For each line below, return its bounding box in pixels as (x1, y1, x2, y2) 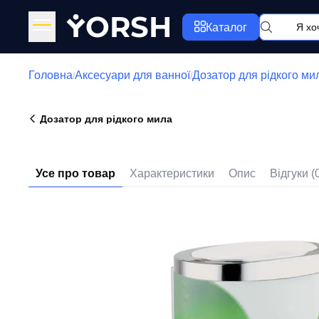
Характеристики (130, 167, 214, 179)
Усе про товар (36, 167, 115, 179)
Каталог (206, 21, 247, 33)
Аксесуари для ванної (75, 69, 190, 81)
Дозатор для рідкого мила (40, 113, 172, 125)
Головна (28, 69, 73, 81)
